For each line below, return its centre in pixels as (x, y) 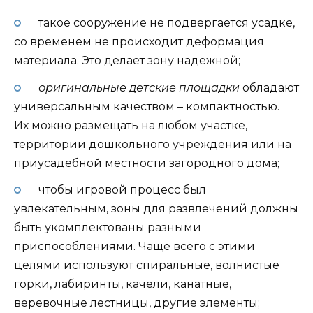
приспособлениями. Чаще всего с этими (134, 246)
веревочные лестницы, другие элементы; (137, 303)
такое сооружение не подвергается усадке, (165, 23)
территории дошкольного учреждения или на (153, 144)
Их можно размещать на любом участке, (131, 125)
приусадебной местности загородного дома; (147, 163)
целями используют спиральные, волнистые (147, 265)
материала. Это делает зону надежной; (127, 61)
